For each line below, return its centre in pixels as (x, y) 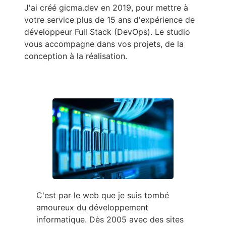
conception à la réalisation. (76, 56)
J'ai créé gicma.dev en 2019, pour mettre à (106, 7)
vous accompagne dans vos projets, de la (104, 44)
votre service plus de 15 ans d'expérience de (109, 19)
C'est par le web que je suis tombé (103, 195)
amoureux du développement (92, 207)
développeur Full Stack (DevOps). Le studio (107, 32)
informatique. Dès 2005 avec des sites (110, 219)
